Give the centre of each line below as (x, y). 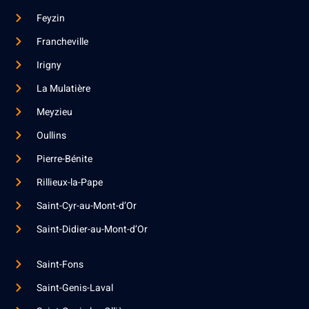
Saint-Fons (60, 264)
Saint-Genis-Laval (74, 288)
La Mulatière (63, 88)
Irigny (49, 65)
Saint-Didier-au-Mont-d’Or (92, 229)
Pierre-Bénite (64, 159)
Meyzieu (54, 112)
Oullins (51, 135)
